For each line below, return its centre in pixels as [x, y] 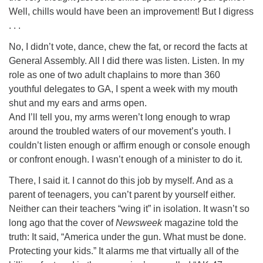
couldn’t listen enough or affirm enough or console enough [129, 145]
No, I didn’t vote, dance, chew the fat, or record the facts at [128, 47]
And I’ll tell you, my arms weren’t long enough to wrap [119, 117]
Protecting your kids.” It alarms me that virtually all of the [124, 251]
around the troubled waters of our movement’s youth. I [120, 131]
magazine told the [200, 223]
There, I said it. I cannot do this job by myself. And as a [121, 181]
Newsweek [139, 223]
